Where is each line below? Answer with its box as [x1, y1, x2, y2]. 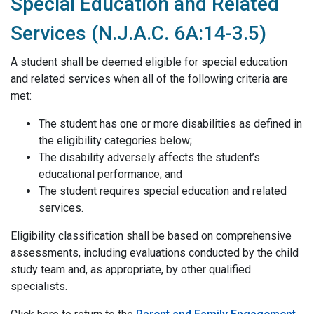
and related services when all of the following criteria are [11, 72, 288, 86]
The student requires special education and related [39, 184, 287, 198]
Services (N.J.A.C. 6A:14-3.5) [11, 22, 266, 45]
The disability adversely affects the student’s [39, 151, 260, 164]
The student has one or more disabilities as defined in [39, 117, 302, 130]
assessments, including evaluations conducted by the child [11, 246, 299, 259]
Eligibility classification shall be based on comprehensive [11, 229, 292, 243]
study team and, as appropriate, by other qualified [11, 263, 251, 276]
